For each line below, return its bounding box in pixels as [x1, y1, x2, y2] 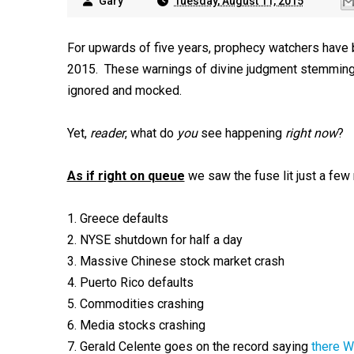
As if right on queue [66, 168, 185, 183]
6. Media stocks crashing [66, 318, 205, 333]
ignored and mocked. [66, 83, 182, 98]
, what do [124, 126, 177, 141]
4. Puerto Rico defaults [66, 275, 194, 290]
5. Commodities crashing [66, 296, 204, 311]
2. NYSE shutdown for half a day [66, 232, 243, 247]
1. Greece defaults [66, 211, 168, 226]
